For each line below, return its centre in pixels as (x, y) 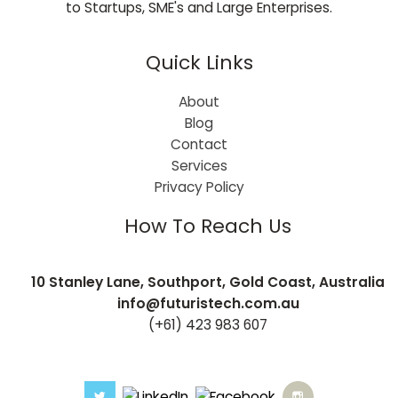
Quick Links (199, 62)
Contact (199, 144)
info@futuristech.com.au (208, 303)
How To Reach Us (208, 226)
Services (199, 165)
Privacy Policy (199, 187)
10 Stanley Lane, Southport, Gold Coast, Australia (208, 282)
